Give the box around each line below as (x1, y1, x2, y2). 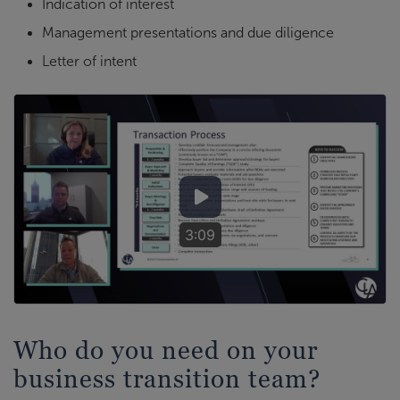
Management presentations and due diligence (42, 24, 334, 40)
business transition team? (13, 363, 321, 393)
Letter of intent (42, 53, 137, 69)
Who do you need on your (13, 335, 318, 364)
